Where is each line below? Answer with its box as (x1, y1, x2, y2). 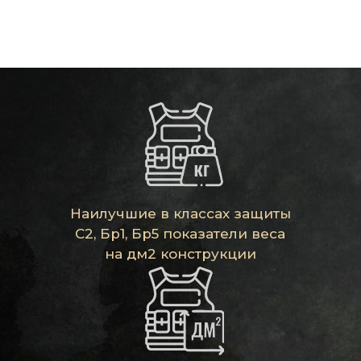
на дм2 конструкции (104, 245, 256, 262)
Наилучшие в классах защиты (69, 205, 291, 222)
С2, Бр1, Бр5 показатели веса (75, 225, 286, 242)
